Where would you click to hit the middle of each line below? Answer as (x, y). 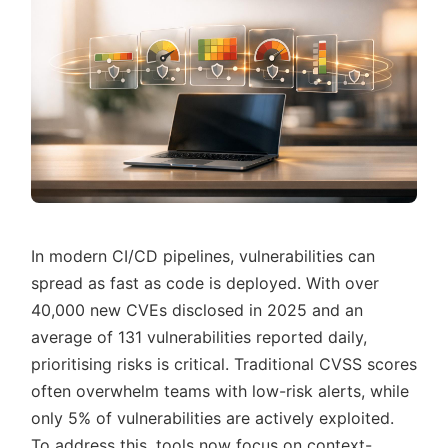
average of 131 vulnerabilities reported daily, (199, 337)
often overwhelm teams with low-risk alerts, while (220, 391)
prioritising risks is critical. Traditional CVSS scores (224, 364)
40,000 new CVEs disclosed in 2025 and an (197, 310)
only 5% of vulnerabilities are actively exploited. (212, 418)
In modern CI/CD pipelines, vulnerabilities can (203, 256)
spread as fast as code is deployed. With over (205, 283)
